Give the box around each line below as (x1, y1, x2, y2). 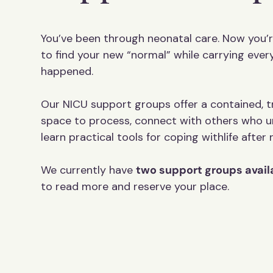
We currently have (41, 163, 136, 177)
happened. (41, 64, 94, 79)
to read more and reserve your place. (41, 179, 230, 194)
